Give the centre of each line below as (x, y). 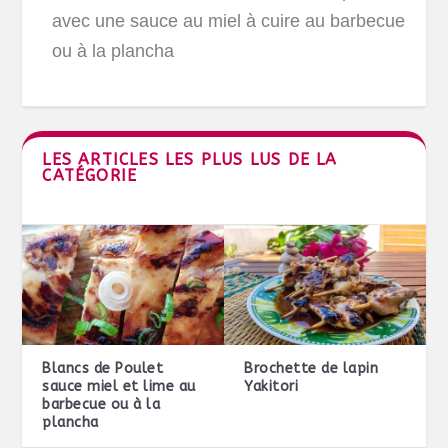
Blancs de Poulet (103, 369)
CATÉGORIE (90, 175)
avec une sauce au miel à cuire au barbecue (229, 20)
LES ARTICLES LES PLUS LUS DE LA (190, 159)
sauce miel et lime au (119, 387)
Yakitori (271, 387)
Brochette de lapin (311, 369)
